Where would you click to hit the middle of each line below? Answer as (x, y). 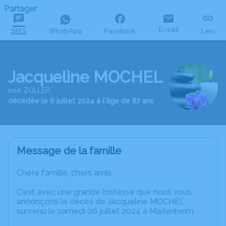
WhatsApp (65, 31)
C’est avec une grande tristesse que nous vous (104, 192)
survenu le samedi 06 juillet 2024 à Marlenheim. (106, 211)
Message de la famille (69, 151)
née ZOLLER (29, 90)
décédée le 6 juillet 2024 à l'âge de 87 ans (81, 101)
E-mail (169, 29)
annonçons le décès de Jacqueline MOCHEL (101, 202)
